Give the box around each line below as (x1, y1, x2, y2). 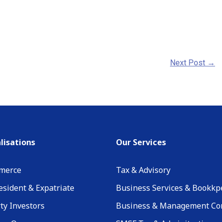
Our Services (116, 137, 166, 148)
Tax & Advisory (116, 165, 170, 176)
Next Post (170, 57, 207, 67)
